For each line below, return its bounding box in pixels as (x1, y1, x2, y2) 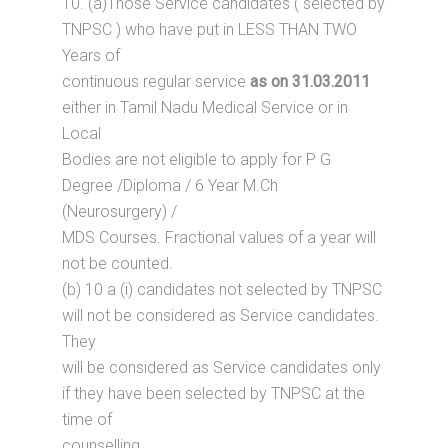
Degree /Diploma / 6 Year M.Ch (62, 176, 279, 195)
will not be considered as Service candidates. (62, 306, 380, 325)
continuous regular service (62, 72, 251, 91)
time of (62, 410, 113, 429)
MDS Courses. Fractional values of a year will (62, 228, 377, 247)
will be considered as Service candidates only (62, 358, 382, 377)
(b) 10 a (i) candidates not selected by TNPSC (62, 280, 383, 299)
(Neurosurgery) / (62, 202, 178, 221)
